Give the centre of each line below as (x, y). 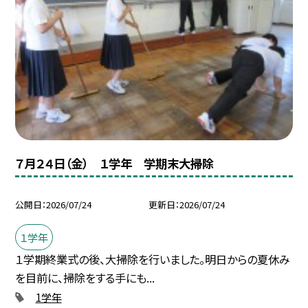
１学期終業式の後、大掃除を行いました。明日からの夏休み (153, 260)
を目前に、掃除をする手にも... (85, 278)
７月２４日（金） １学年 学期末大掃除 (115, 163)
